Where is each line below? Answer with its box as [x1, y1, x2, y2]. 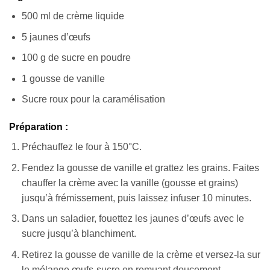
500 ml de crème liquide [21, 10, 124, 21]
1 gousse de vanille [21, 73, 105, 84]
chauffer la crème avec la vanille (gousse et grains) [21, 177, 238, 188]
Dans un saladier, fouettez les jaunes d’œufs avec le [21, 213, 244, 224]
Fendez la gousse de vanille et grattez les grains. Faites [21, 162, 259, 173]
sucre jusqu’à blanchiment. [21, 228, 136, 239]
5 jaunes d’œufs [21, 31, 90, 42]
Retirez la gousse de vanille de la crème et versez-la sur [21, 249, 260, 260]
